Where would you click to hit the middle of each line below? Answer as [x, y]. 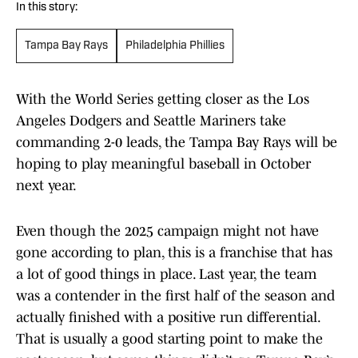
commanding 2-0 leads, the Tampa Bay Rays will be [177, 143]
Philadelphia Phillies [175, 46]
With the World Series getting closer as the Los [163, 99]
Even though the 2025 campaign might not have [167, 231]
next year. [48, 186]
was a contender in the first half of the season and [175, 296]
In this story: [47, 8]
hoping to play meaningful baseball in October [163, 164]
